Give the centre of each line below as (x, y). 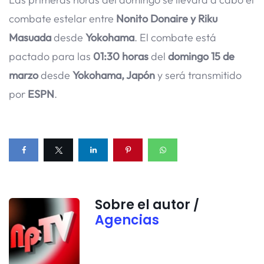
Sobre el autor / (147, 205)
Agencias (127, 220)
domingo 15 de (201, 57)
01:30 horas (121, 57)
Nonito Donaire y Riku (167, 19)
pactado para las (51, 57)
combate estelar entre (62, 19)
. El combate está (175, 38)
